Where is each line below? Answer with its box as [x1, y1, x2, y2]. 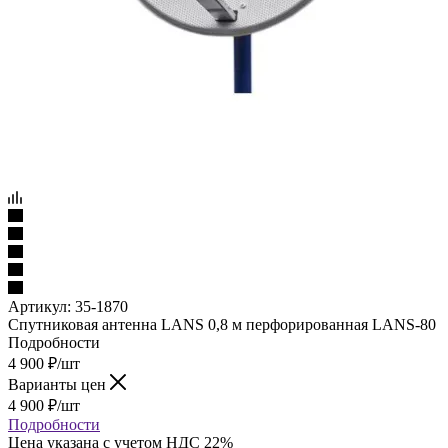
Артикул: [8, 297, 71, 315]
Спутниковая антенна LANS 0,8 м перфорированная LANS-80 [8, 315, 436, 333]
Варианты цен [8, 375, 110, 393]
